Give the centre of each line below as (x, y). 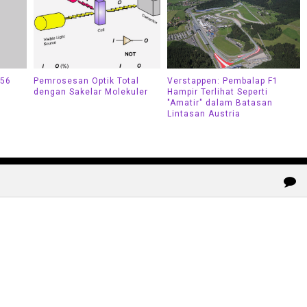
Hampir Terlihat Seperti (217, 92)
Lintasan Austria (204, 114)
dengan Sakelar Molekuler (91, 92)
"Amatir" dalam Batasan (220, 103)
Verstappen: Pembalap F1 (222, 81)
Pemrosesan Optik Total (86, 81)
